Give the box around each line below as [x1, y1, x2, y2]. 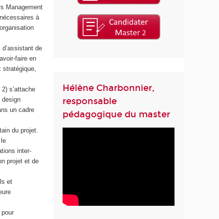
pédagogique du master [63, 109, 171, 120]
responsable [63, 95, 117, 107]
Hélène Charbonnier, [63, 82, 155, 93]
